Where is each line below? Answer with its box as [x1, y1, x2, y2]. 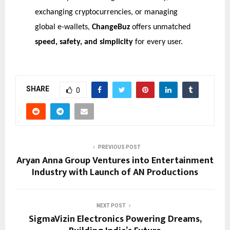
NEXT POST [96, 202, 126, 208]
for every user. [132, 37, 183, 46]
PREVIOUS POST [98, 144, 141, 150]
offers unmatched [129, 23, 190, 31]
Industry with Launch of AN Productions [32, 164, 198, 180]
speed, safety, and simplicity [34, 37, 133, 46]
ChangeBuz [91, 23, 130, 31]
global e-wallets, [34, 23, 92, 31]
